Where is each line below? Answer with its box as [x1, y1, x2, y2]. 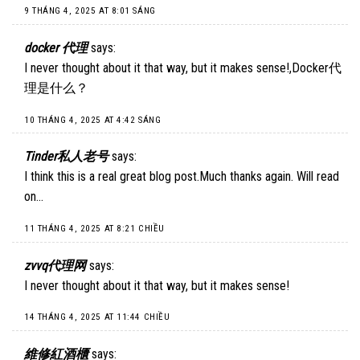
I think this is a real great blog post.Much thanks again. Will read [24, 169, 339, 185]
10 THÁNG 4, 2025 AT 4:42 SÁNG [24, 114, 162, 125]
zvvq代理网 [24, 257, 86, 273]
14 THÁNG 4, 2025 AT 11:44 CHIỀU [24, 312, 170, 323]
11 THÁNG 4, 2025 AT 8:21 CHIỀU [24, 223, 165, 234]
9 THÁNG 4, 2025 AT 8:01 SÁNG [24, 6, 156, 17]
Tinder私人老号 [24, 149, 108, 165]
